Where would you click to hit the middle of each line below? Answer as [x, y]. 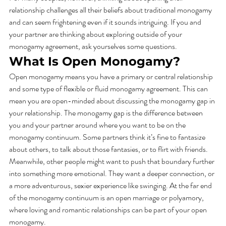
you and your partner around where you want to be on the [98, 125]
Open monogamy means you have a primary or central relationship [112, 77]
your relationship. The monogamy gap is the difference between [107, 113]
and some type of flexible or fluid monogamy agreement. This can [109, 89]
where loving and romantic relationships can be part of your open [109, 210]
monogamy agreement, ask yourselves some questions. [94, 46]
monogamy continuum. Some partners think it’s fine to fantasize [108, 137]
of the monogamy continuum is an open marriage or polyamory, [107, 198]
